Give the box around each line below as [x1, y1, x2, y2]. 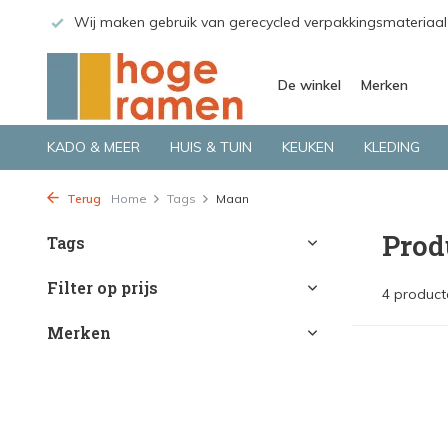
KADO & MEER [47, 138, 140, 156]
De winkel [278, 76, 341, 94]
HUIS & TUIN [170, 138, 252, 156]
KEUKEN [282, 138, 334, 156]
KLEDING [364, 138, 420, 156]
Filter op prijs [47, 277, 158, 298]
